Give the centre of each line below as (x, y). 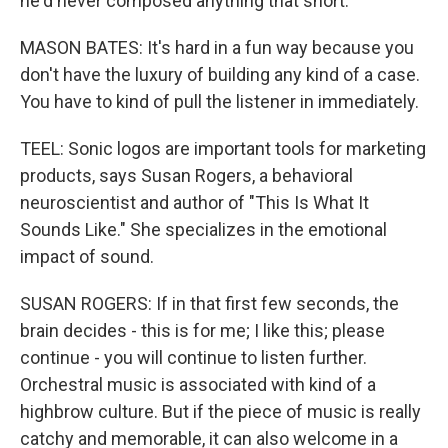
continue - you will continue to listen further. (193, 357)
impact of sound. (87, 256)
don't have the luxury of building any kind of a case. (220, 74)
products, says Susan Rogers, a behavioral (186, 175)
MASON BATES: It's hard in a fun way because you (217, 47)
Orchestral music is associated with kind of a (198, 384)
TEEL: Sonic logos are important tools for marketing (223, 148)
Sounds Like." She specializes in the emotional (203, 229)
